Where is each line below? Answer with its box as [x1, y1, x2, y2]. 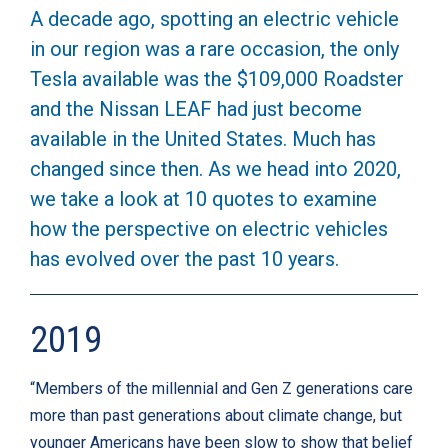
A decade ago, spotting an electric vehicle [30, 7, 399, 32]
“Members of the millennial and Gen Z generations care [30, 379, 413, 399]
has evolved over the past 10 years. [30, 247, 339, 272]
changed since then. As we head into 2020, [30, 157, 401, 182]
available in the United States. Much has [30, 127, 376, 152]
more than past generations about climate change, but [30, 406, 402, 426]
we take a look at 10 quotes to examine [30, 187, 377, 212]
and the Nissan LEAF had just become [30, 97, 362, 122]
